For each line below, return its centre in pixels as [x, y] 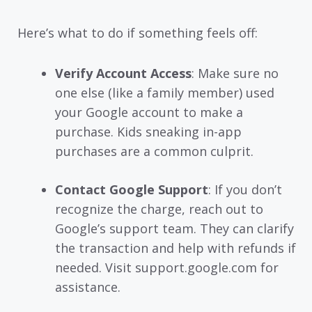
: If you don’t [245, 190]
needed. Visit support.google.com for [167, 268]
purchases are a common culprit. [154, 151]
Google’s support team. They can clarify [174, 229]
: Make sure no [235, 73]
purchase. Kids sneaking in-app [148, 132]
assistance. [88, 287]
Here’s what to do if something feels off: [138, 32]
